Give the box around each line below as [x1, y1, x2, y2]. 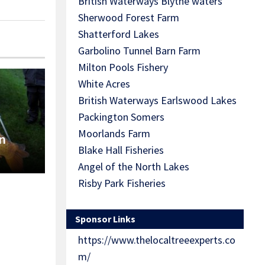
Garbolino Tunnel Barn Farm [78, 44, 201, 58]
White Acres [78, 77, 130, 91]
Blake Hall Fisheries [78, 143, 164, 157]
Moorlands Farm [78, 127, 150, 141]
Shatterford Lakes [78, 27, 159, 41]
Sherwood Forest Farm [78, 11, 179, 25]
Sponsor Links [75, 213, 135, 225]
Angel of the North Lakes [78, 160, 189, 174]
